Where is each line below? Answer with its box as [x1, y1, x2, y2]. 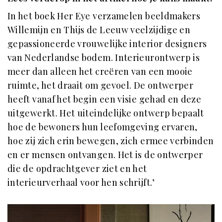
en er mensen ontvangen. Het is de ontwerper [7, 148, 203, 161]
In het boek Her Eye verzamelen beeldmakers [7, 9, 201, 22]
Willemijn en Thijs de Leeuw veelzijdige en [7, 23, 191, 36]
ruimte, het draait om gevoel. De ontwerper [7, 79, 194, 91]
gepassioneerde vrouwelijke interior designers [7, 37, 207, 50]
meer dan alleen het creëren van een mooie [7, 65, 193, 77]
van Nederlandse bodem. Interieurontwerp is [7, 51, 200, 63]
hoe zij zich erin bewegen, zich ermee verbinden [7, 134, 214, 147]
